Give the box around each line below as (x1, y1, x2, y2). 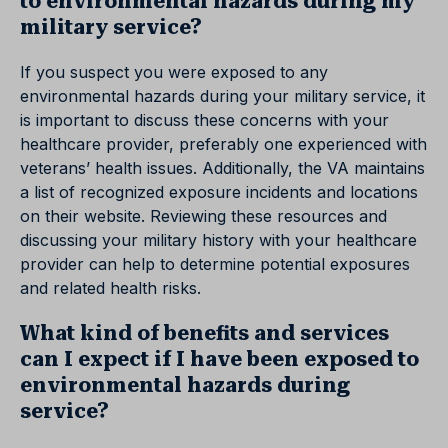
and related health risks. (20, 278, 201, 299)
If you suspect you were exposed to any (20, 62, 328, 83)
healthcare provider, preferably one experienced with (20, 134, 427, 155)
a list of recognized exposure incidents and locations (20, 182, 418, 203)
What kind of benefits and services (20, 321, 389, 346)
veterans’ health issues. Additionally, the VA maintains (20, 158, 425, 179)
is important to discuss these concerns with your (20, 110, 389, 131)
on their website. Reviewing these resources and (20, 206, 387, 227)
